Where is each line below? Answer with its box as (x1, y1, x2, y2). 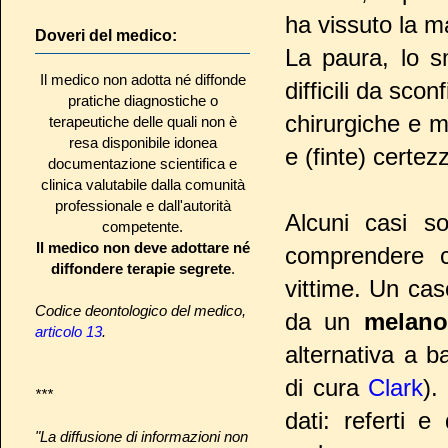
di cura (285, 374, 369, 402)
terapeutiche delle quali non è (48, 112, 237, 130)
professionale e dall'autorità (54, 196, 231, 214)
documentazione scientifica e (48, 154, 237, 172)
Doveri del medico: (35, 26, 177, 44)
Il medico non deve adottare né (35, 238, 250, 256)
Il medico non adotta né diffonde (39, 70, 246, 88)
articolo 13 (35, 322, 102, 340)
